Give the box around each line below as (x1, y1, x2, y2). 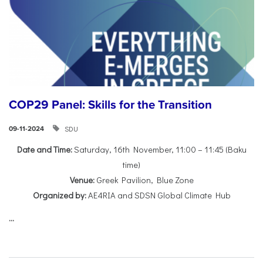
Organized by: (32, 189, 86, 201)
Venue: (69, 174, 95, 186)
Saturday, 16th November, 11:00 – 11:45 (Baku (72, 143, 247, 155)
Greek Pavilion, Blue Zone (94, 174, 194, 186)
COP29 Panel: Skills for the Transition (9, 97, 212, 112)
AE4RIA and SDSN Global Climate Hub (86, 189, 231, 201)
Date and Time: (16, 143, 72, 155)
